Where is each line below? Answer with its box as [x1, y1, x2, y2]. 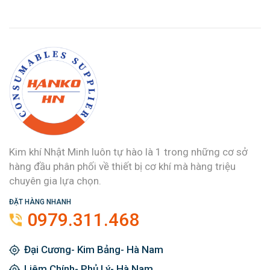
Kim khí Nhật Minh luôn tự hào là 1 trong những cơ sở [9, 146, 248, 159]
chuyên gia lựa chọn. [9, 175, 101, 187]
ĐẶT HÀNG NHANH [9, 198, 71, 207]
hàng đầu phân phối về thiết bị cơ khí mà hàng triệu [9, 160, 236, 173]
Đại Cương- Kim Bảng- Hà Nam [24, 243, 163, 256]
